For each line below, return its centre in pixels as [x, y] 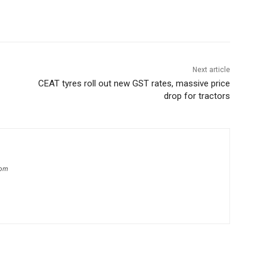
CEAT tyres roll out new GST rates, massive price [134, 84]
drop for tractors [197, 96]
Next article [211, 70]
